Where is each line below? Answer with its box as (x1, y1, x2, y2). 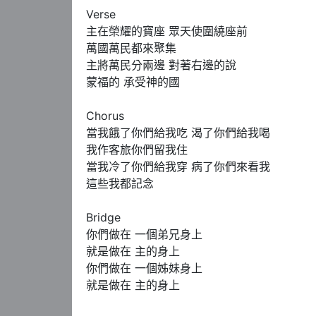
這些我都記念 (86, 176, 157, 190)
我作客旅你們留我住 (86, 142, 191, 157)
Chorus (86, 108, 128, 123)
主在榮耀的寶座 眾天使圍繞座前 (86, 23, 251, 38)
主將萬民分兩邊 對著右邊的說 (86, 57, 240, 72)
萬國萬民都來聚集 (86, 40, 180, 55)
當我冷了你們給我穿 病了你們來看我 (86, 159, 270, 174)
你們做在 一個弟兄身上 (86, 226, 202, 241)
